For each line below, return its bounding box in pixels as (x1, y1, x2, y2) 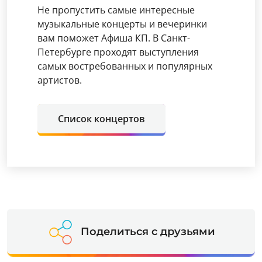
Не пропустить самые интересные (37, 4, 195, 16)
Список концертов (58, 112, 145, 125)
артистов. (37, 74, 82, 87)
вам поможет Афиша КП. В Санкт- (37, 32, 190, 44)
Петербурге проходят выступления (37, 46, 199, 58)
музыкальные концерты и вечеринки (37, 18, 207, 30)
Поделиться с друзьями (80, 225, 215, 238)
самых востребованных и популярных (37, 60, 212, 73)
